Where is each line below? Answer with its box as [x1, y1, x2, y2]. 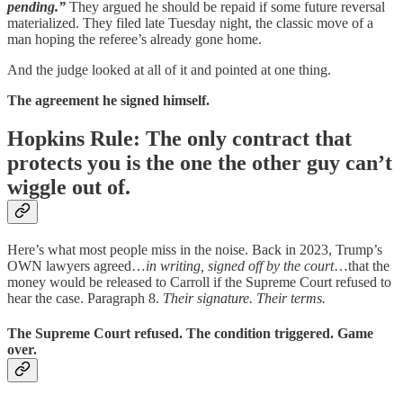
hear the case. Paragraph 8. [7, 290, 163, 306]
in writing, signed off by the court [146, 257, 334, 273]
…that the [334, 257, 390, 273]
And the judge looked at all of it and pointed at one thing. [7, 61, 331, 77]
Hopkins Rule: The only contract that [7, 126, 352, 150]
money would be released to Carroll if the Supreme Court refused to [7, 273, 391, 290]
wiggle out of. [7, 175, 130, 199]
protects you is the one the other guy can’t [7, 150, 392, 175]
